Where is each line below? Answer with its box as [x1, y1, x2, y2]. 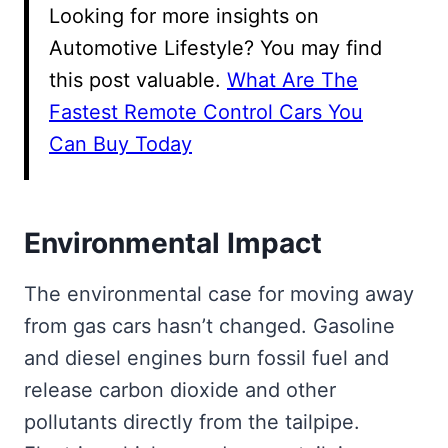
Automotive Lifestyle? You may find [49, 35, 382, 60]
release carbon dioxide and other [24, 377, 336, 402]
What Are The [227, 67, 358, 92]
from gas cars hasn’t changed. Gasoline [24, 313, 395, 338]
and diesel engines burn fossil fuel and [24, 345, 389, 370]
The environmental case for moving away [24, 281, 414, 306]
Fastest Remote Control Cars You [49, 99, 363, 124]
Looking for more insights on [49, 3, 319, 28]
